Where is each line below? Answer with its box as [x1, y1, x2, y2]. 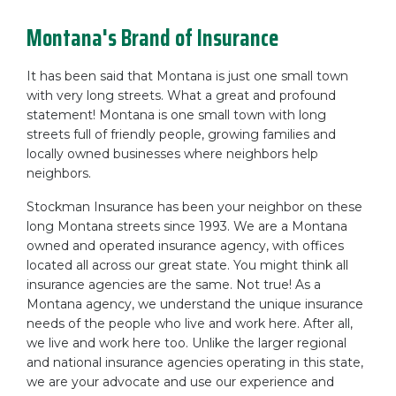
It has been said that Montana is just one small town [27, 68, 348, 84]
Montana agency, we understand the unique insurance [27, 296, 363, 312]
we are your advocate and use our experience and [27, 374, 334, 390]
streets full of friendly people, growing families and [27, 126, 336, 142]
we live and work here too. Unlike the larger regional [27, 335, 346, 351]
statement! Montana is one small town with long [27, 107, 326, 123]
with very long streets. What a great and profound [27, 88, 336, 103]
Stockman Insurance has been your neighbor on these [27, 199, 362, 215]
